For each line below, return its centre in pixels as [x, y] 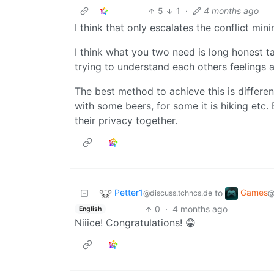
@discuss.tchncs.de [178, 193]
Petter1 [129, 193]
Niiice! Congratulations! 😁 [135, 223]
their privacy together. [126, 121]
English [90, 209]
